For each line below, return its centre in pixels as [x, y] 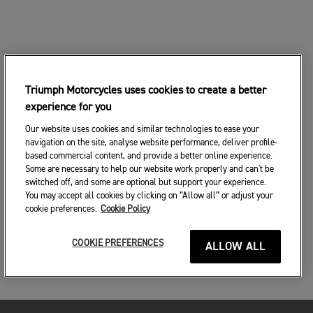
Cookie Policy [126, 209]
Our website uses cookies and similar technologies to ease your [143, 130]
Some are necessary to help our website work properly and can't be [150, 169]
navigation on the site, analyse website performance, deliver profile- [152, 143]
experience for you [68, 108]
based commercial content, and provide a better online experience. [149, 156]
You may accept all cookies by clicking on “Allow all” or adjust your [150, 196]
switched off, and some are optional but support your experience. [146, 183]
